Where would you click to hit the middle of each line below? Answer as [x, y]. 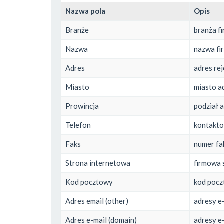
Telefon [78, 125]
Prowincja [82, 106]
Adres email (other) [97, 201]
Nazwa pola [85, 11]
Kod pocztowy [89, 182]
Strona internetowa [98, 163]
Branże [77, 30]
